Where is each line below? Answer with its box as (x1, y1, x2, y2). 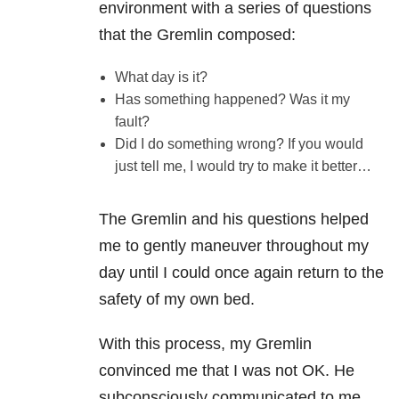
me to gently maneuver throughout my (99, 237, 369, 256)
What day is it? (114, 69, 208, 85)
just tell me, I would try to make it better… (114, 159, 371, 175)
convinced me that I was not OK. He (99, 362, 354, 380)
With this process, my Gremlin (99, 335, 312, 354)
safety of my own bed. (99, 290, 255, 309)
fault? (114, 114, 150, 130)
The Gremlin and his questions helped (99, 210, 369, 229)
